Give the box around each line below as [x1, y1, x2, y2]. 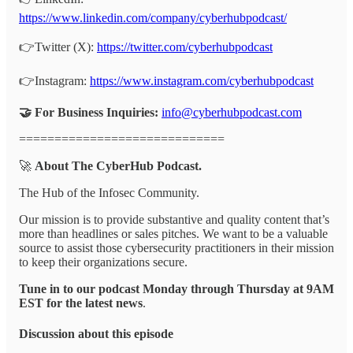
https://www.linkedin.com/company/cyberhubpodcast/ [19, 10, 287, 24]
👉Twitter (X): [19, 39, 97, 54]
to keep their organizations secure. [19, 255, 188, 269]
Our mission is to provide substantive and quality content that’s [19, 212, 329, 226]
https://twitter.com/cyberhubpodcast [97, 39, 273, 54]
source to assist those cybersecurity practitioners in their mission [19, 240, 334, 255]
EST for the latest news [19, 295, 143, 310]
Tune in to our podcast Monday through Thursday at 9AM [19, 281, 334, 295]
